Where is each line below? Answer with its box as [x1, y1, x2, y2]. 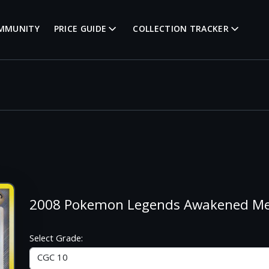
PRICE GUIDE [53, 23, 107, 37]
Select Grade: [29, 232, 83, 247]
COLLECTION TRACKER [133, 23, 229, 37]
